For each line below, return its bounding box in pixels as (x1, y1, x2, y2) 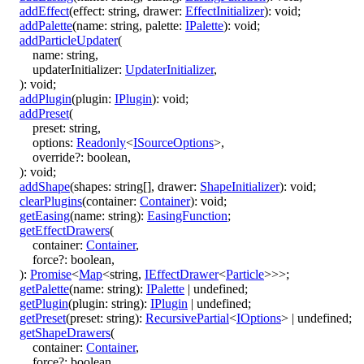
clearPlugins (19, 193, 82, 208)
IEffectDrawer (145, 266, 219, 281)
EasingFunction (147, 208, 227, 223)
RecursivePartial (145, 310, 229, 325)
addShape (19, 179, 70, 193)
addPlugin (19, 91, 71, 106)
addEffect (19, 3, 69, 18)
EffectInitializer (185, 3, 264, 18)
